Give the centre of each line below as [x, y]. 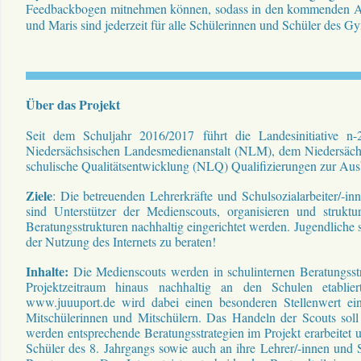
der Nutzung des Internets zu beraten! [121, 241]
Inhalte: [47, 271]
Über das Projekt [73, 104]
